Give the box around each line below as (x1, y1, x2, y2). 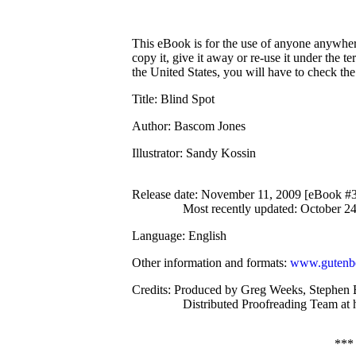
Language (132, 229, 183, 242)
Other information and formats (132, 256, 284, 269)
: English (182, 229, 227, 242)
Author (132, 119, 168, 133)
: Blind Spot (154, 92, 215, 106)
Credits (132, 283, 168, 296)
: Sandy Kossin (180, 146, 257, 160)
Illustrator (132, 146, 180, 160)
